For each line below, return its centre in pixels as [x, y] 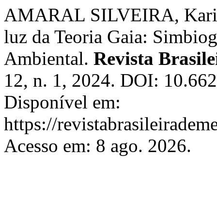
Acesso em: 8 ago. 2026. [98, 146]
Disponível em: [62, 102]
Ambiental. [49, 58]
